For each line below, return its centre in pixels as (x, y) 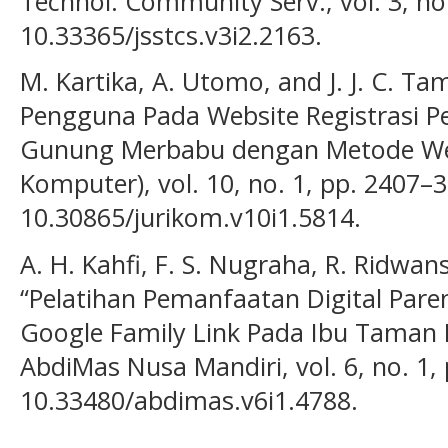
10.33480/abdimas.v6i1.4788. (189, 399)
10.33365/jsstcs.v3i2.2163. (171, 34)
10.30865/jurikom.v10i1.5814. (190, 217)
